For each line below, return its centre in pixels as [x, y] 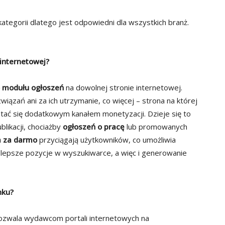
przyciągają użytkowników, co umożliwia [107, 140]
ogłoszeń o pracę [95, 127]
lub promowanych [157, 127]
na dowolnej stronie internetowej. [124, 88]
